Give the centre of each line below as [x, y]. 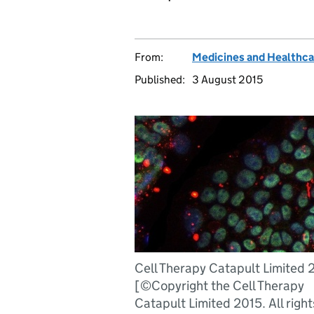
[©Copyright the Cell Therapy [219, 286]
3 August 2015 [227, 80]
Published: [160, 80]
